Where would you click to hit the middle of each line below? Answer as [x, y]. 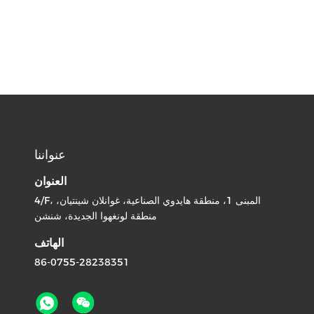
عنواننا [50, 155]
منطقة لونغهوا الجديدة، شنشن [96, 216]
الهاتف [49, 243]
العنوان [51, 181]
